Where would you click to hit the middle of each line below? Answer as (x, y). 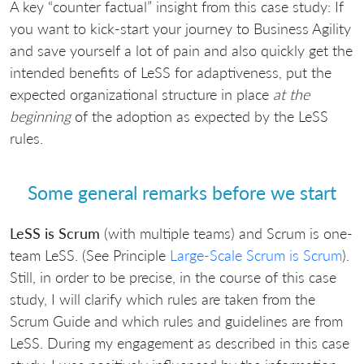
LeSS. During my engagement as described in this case (180, 342)
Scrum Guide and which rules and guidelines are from (176, 321)
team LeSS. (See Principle (90, 255)
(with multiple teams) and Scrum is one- (226, 233)
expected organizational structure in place (141, 94)
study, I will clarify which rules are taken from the (162, 299)
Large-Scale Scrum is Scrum (256, 255)
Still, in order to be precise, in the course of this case (173, 277)
